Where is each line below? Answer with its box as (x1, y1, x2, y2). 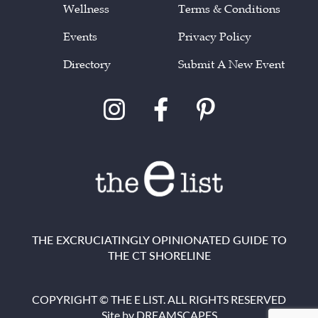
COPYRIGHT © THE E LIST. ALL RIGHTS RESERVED (32, 292, 286, 307)
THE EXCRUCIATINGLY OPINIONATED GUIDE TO (31, 233, 287, 247)
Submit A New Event (178, 57, 285, 72)
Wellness (62, 2, 109, 17)
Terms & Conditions (178, 2, 280, 17)
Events (62, 30, 97, 45)
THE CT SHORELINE (107, 248, 211, 263)
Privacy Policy (178, 30, 251, 45)
